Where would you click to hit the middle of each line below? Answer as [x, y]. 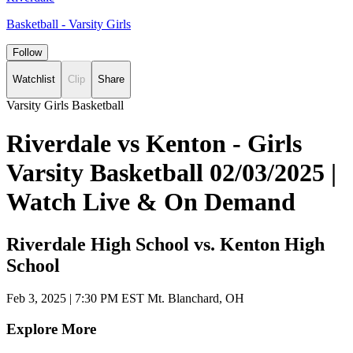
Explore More [51, 329]
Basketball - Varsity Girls [69, 24]
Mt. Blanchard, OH [194, 299]
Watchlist [34, 80]
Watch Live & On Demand [151, 202]
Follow [27, 52]
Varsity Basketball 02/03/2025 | [171, 173]
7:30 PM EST [110, 299]
